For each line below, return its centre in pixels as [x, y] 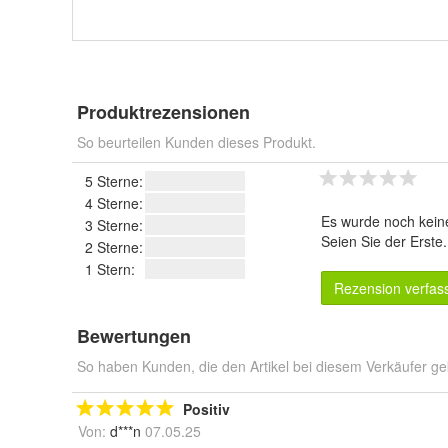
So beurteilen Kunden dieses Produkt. [196, 142]
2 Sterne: [114, 247]
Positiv [206, 409]
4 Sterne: [114, 203]
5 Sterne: [114, 181]
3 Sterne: [114, 225]
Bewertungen [134, 336]
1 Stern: [110, 269]
